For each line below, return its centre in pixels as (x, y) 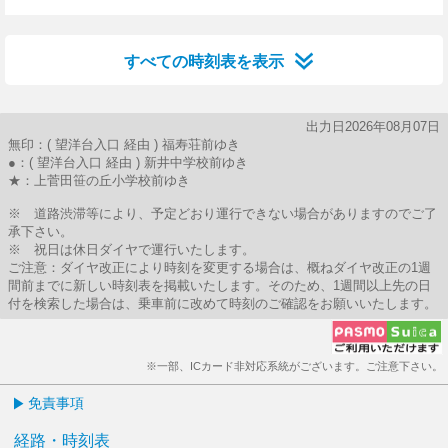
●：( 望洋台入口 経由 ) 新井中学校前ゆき (128, 162)
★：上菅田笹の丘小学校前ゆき (99, 180)
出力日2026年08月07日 (373, 126)
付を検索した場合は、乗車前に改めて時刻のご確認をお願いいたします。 (222, 303)
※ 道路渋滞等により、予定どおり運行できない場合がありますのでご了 (222, 213)
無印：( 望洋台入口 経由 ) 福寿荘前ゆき (124, 144)
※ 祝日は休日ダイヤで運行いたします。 (131, 249)
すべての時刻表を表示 (204, 61)
